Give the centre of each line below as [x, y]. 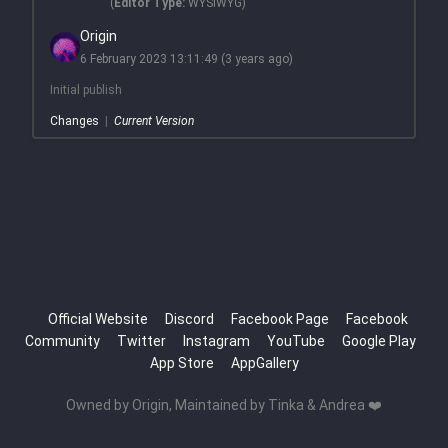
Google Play [379, 341]
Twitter [141, 341]
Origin [98, 36]
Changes [74, 121]
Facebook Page [279, 319]
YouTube [296, 341]
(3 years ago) [256, 59]
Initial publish [85, 90]
